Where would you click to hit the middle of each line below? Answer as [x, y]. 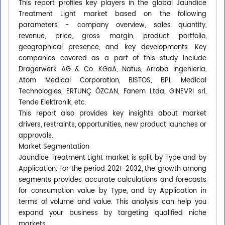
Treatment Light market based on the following [113, 15]
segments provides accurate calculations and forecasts [113, 180]
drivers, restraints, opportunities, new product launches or [113, 125]
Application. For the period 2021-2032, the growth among [113, 169]
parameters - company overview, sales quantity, [113, 26]
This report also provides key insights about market [113, 114]
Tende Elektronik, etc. [52, 103]
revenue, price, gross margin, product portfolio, [113, 37]
